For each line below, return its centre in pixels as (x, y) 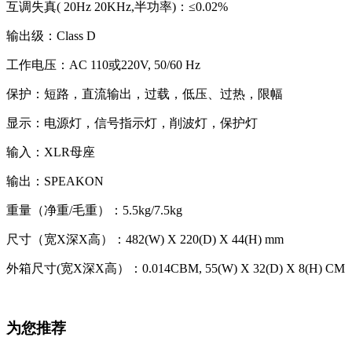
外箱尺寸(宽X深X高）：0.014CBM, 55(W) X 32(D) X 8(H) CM (176, 268)
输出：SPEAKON (55, 181)
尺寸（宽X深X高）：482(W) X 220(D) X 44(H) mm (145, 239)
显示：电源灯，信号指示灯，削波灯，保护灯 (132, 123)
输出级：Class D (51, 35)
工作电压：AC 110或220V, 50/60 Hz (103, 64)
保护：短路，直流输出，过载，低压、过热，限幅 (145, 93)
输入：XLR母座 (51, 152)
